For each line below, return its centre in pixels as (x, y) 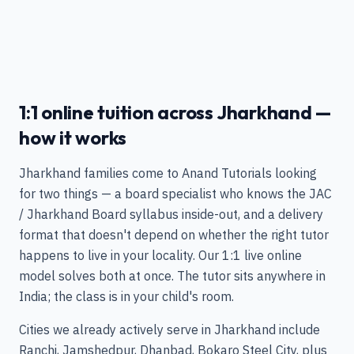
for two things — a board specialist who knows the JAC (175, 194)
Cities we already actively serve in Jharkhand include (169, 330)
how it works (73, 137)
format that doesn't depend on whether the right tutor (174, 235)
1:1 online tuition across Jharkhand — (175, 112)
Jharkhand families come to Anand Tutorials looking (168, 173)
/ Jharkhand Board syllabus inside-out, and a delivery (171, 214)
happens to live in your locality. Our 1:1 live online (160, 255)
